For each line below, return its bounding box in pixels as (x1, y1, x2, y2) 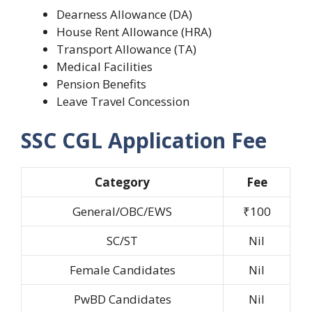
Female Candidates (69, 261, 175, 278)
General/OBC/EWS (72, 203, 172, 219)
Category (95, 173, 150, 190)
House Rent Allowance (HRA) (56, 24, 212, 40)
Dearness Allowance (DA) (56, 6, 192, 23)
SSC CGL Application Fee (21, 125, 267, 155)
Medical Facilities (56, 58, 153, 75)
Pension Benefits (56, 76, 146, 93)
